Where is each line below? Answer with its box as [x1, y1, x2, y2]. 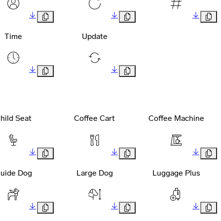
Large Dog [76, 168, 113, 178]
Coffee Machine [148, 113, 204, 123]
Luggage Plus [152, 168, 200, 178]
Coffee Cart [74, 113, 115, 123]
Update [81, 31, 108, 41]
